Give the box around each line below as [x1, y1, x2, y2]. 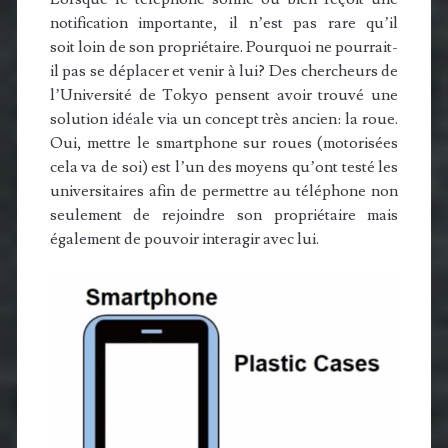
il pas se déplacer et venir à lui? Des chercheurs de [49, 61, 399, 82]
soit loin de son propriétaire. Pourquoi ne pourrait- [49, 37, 399, 58]
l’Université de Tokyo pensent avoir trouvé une [49, 85, 399, 106]
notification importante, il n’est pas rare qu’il [49, 13, 399, 34]
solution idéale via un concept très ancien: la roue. [49, 109, 399, 130]
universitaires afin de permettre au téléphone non [49, 181, 399, 202]
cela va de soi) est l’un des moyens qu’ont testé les [49, 157, 399, 178]
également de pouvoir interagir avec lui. [49, 229, 319, 250]
